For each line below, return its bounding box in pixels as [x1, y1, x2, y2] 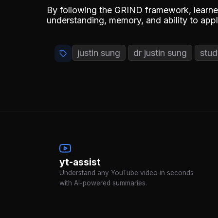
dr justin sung [133, 47, 187, 58]
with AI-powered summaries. [59, 179, 147, 187]
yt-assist [59, 156, 101, 168]
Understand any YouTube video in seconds [59, 168, 194, 177]
